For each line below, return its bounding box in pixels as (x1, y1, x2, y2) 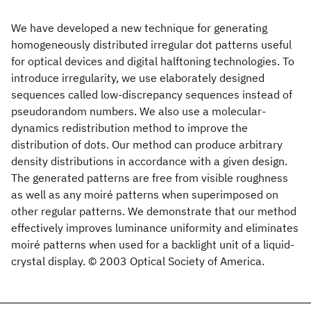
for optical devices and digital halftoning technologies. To (11, 54, 294, 68)
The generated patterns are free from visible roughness (11, 171, 288, 185)
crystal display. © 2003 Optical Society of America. (11, 254, 264, 268)
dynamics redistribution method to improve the (11, 121, 248, 135)
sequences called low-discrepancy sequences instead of (11, 87, 292, 101)
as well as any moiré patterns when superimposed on (11, 187, 278, 201)
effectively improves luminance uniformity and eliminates (11, 221, 299, 235)
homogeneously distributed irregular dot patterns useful (11, 37, 292, 51)
